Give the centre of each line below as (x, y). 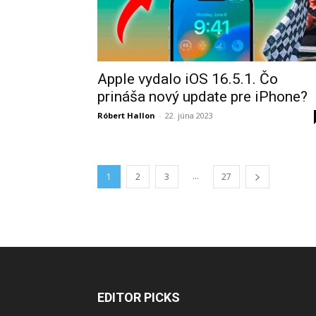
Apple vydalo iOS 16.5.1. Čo (188, 79)
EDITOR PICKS (139, 297)
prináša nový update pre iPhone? (202, 97)
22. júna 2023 (189, 115)
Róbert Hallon (126, 115)
